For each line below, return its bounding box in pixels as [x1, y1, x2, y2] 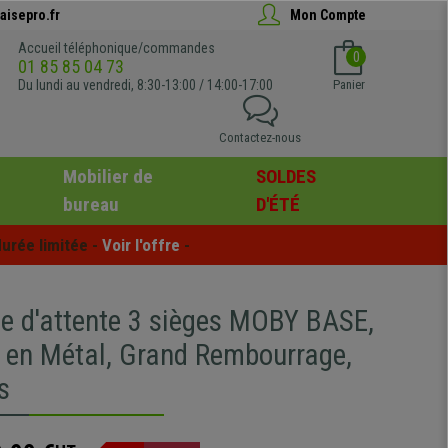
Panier [332, 77, 365, 92]
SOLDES [256, 165, 317, 188]
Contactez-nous [219, 130, 301, 145]
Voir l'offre [102, 234, 180, 255]
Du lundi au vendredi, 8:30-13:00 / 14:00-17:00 [18, 77, 273, 93]
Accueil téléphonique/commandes [18, 40, 215, 56]
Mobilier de [62, 165, 153, 188]
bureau [62, 193, 119, 216]
